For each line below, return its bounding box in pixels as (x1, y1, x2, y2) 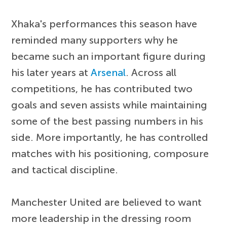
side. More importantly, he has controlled (11, 131, 209, 144)
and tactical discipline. (11, 164, 119, 176)
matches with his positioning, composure (11, 147, 209, 160)
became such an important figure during (11, 50, 206, 63)
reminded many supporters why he (11, 34, 178, 47)
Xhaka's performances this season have (11, 18, 198, 30)
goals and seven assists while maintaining (11, 99, 208, 111)
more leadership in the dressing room (11, 212, 192, 225)
